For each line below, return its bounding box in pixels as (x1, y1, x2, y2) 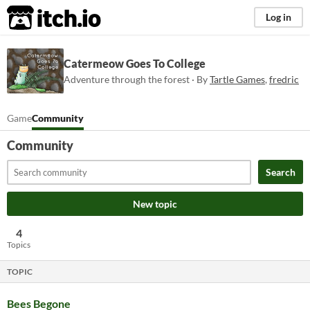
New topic (133, 198, 177, 210)
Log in (266, 11, 291, 23)
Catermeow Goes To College (64, 57, 206, 70)
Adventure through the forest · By (64, 73, 210, 85)
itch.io (6, 4, 67, 32)
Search (266, 166, 295, 178)
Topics (7, 239, 30, 250)
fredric (269, 73, 299, 85)
